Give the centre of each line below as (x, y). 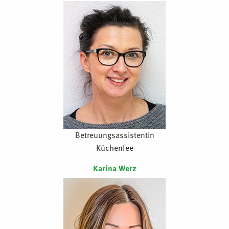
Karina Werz (114, 168)
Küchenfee (114, 148)
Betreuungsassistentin (114, 135)
